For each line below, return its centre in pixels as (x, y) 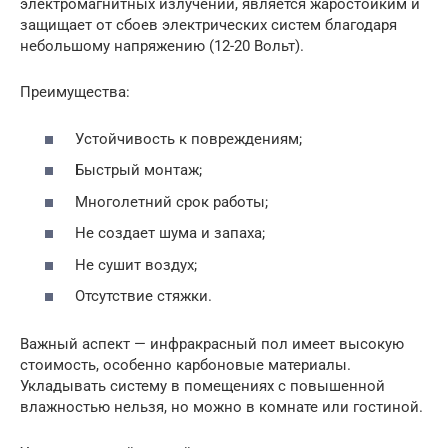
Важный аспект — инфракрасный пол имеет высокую (212, 344)
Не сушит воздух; (136, 264)
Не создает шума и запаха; (170, 233)
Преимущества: (75, 92)
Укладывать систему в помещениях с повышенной (202, 386)
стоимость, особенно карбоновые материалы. (185, 365)
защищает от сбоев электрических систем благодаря (208, 25)
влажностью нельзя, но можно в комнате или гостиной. (221, 407)
